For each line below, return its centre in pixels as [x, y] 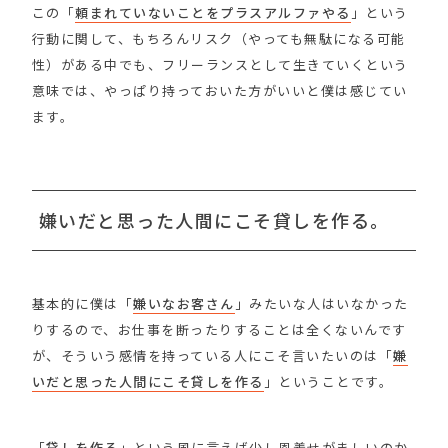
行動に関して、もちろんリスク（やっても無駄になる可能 [218, 38]
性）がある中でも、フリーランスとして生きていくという [220, 64]
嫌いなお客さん [184, 303]
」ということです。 [328, 381]
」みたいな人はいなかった [321, 303]
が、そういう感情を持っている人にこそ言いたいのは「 [212, 355]
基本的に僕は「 [82, 303]
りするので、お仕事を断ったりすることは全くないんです [219, 329]
